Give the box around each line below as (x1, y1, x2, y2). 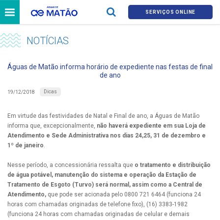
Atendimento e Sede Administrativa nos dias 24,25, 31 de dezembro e (7, 132, 206, 139)
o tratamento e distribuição (135, 162, 211, 169)
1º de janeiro (7, 142, 44, 149)
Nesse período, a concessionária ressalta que (7, 162, 135, 169)
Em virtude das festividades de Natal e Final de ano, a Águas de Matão (7, 112, 199, 120)
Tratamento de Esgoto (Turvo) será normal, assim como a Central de (7, 181, 202, 189)
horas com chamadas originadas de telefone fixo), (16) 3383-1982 (7, 201, 188, 208)
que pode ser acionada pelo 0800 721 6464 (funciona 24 (46, 191, 201, 198)
